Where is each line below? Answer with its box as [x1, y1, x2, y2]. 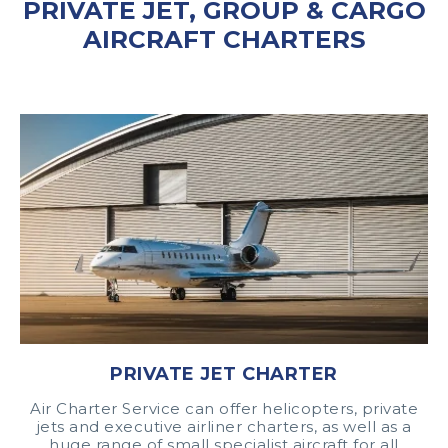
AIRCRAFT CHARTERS [82, 24, 366, 54]
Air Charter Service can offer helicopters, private [30, 398, 418, 418]
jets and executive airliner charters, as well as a [36, 416, 412, 436]
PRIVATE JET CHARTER [110, 362, 338, 385]
